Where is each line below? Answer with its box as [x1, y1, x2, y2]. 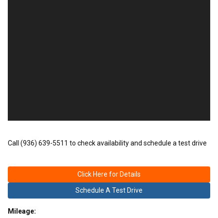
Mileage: [8, 207, 36, 215]
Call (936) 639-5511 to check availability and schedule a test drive [8, 139, 207, 147]
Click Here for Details [77, 170, 141, 178]
